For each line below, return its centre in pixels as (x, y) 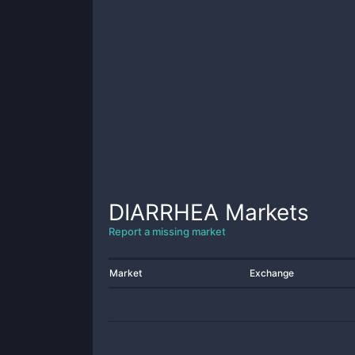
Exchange (272, 273)
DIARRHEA (164, 212)
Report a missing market (167, 231)
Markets (264, 212)
